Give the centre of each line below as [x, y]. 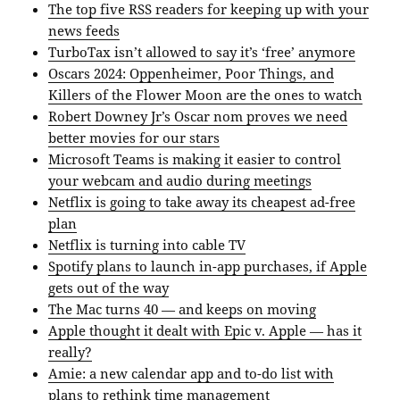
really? [71, 352]
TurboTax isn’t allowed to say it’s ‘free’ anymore [202, 52]
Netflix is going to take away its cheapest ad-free [202, 202]
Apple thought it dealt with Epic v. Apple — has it [205, 331]
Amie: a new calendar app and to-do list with [192, 374]
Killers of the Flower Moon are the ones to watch [206, 95]
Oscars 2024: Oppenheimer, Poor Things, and [192, 74]
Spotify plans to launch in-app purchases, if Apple [208, 267]
